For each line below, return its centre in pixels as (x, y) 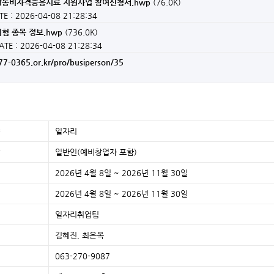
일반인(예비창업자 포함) (96, 152)
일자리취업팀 (77, 214)
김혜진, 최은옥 (80, 235)
